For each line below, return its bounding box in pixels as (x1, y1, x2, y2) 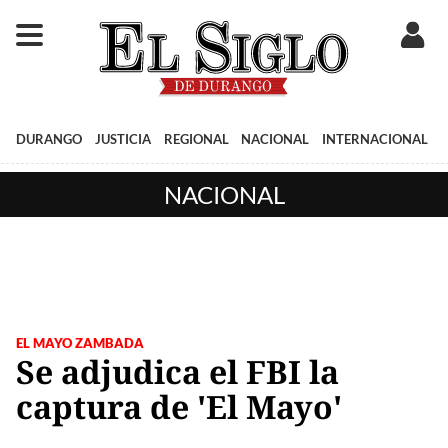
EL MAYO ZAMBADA (16, 334, 144, 351)
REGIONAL (163, 130, 229, 147)
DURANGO (16, 130, 82, 147)
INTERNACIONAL (322, 130, 429, 147)
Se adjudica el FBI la (16, 349, 339, 393)
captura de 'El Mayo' (16, 384, 342, 428)
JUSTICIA (94, 130, 151, 147)
